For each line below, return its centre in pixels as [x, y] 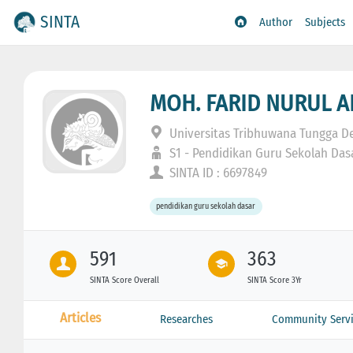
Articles [80, 318]
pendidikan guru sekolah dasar [206, 206]
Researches [186, 319]
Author [276, 22]
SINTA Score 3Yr [275, 280]
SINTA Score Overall [124, 280]
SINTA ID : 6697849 [217, 173]
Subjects [325, 22]
